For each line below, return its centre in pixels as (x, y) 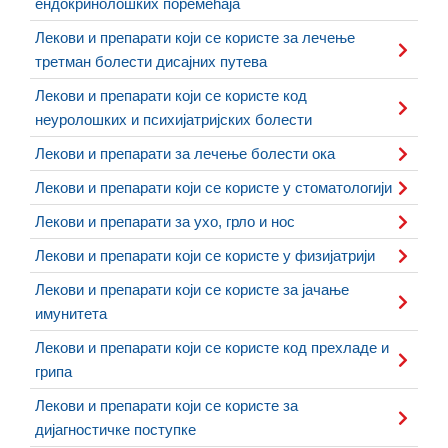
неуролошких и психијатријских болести (173, 119)
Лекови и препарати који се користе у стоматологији (213, 187)
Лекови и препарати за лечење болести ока (185, 153)
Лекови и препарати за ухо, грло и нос (165, 221)
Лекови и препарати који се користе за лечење (195, 37)
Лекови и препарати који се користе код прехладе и (212, 347)
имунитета (71, 313)
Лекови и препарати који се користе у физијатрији (205, 255)
